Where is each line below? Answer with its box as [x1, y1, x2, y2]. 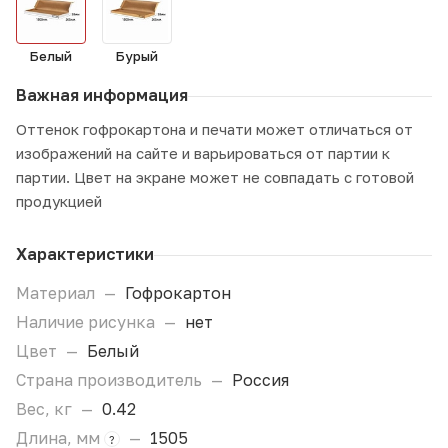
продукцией [16, 192, 102, 210]
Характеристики [16, 244, 154, 264]
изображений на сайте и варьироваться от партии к [16, 144, 390, 162]
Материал [16, 283, 99, 303]
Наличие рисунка [16, 312, 159, 332]
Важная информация [16, 85, 188, 105]
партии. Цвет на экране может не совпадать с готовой [16, 168, 414, 186]
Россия [232, 370, 289, 390]
